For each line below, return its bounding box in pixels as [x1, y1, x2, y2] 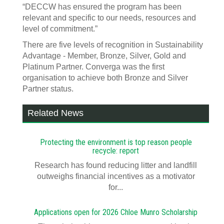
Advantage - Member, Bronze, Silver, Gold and [22, 51, 186, 60]
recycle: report [92, 146, 139, 155]
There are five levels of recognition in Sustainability [22, 40, 203, 49]
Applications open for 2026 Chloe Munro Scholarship [34, 207, 197, 217]
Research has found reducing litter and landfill [34, 161, 197, 169]
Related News [27, 108, 83, 118]
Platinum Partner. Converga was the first [22, 62, 164, 71]
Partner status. [22, 84, 73, 93]
